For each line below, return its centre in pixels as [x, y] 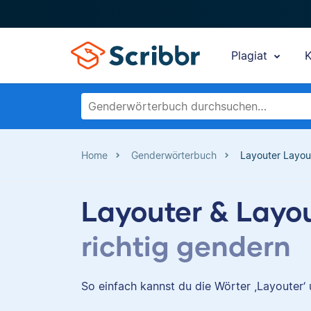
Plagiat [251, 56]
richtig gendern [186, 245]
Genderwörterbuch [174, 155]
